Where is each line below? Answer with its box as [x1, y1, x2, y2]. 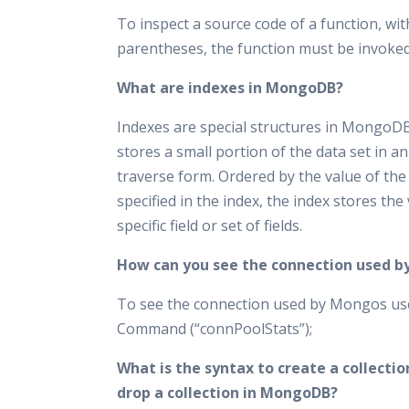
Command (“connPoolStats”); [117, 319, 312, 339]
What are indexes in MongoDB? [117, 78, 343, 98]
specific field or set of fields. [117, 215, 302, 236]
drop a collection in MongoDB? [117, 383, 338, 403]
